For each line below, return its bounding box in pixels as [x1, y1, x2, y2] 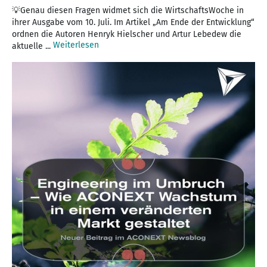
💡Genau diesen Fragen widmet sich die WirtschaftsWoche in [12, 5, 244, 15]
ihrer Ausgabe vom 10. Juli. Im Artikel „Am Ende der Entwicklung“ [12, 17, 254, 27]
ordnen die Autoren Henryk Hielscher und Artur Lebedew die [12, 29, 241, 39]
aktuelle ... [12, 41, 53, 51]
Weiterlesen [53, 39, 99, 50]
